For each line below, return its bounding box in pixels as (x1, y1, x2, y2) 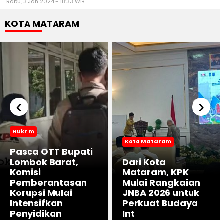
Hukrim (12, 127, 34, 135)
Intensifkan (10, 196, 63, 209)
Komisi (10, 165, 41, 178)
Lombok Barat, (10, 155, 78, 168)
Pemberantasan (10, 176, 87, 189)
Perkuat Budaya (122, 196, 198, 209)
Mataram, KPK (122, 165, 189, 178)
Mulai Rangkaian (122, 176, 200, 189)
